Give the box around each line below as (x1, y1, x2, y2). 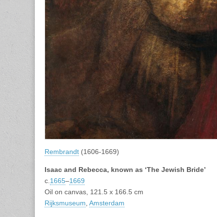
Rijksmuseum (45, 199, 86, 207)
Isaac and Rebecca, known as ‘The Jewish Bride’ (45, 165, 206, 173)
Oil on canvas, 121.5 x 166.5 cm (45, 187, 143, 196)
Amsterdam (89, 199, 124, 207)
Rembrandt (45, 147, 79, 155)
